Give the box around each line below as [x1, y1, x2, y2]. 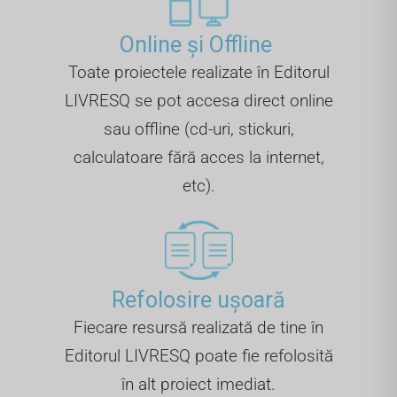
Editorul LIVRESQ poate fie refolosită [64, 346, 333, 366]
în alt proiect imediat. [121, 374, 276, 394]
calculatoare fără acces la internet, [73, 147, 324, 168]
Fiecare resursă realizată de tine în [74, 317, 323, 338]
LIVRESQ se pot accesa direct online [64, 90, 333, 112]
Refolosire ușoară [112, 287, 285, 313]
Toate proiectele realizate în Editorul [67, 62, 330, 83]
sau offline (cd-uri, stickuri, [103, 119, 294, 140]
